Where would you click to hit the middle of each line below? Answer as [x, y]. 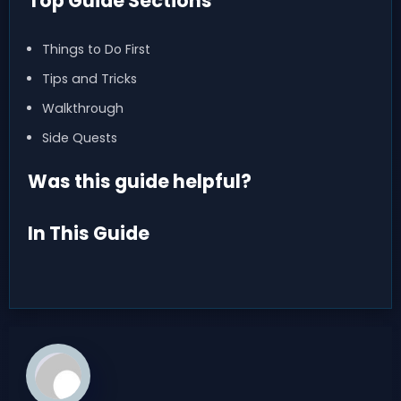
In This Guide [89, 233]
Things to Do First [96, 50]
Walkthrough [82, 109]
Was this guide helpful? [140, 181]
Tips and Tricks [89, 79]
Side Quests [79, 138]
